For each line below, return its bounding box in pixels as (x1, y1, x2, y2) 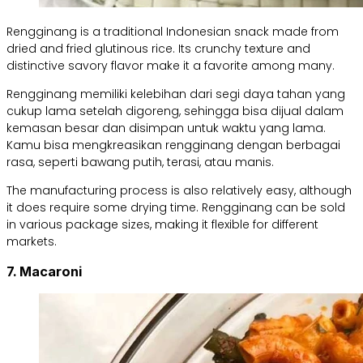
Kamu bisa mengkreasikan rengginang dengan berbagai (6, 136, 340, 153)
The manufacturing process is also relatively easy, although (6, 181, 352, 199)
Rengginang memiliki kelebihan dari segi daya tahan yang (6, 85, 345, 102)
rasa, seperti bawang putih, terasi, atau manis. (6, 153, 274, 170)
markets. (6, 233, 57, 250)
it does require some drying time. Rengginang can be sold (6, 199, 345, 216)
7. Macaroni (6, 263, 82, 280)
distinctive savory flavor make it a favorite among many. (6, 57, 335, 74)
